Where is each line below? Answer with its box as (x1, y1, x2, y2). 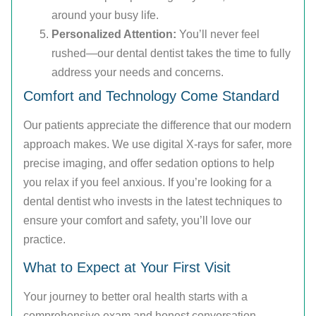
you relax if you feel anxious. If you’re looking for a (23, 176, 272, 188)
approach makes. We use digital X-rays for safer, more (23, 138, 292, 150)
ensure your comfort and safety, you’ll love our (23, 214, 251, 226)
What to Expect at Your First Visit (23, 260, 231, 276)
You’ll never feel (176, 28, 260, 40)
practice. (23, 233, 66, 245)
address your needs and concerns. (51, 66, 224, 78)
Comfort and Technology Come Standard (23, 87, 279, 104)
